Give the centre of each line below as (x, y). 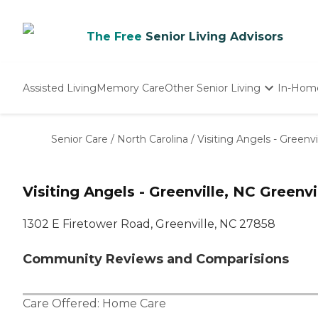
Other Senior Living (213, 88)
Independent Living (214, 121)
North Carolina (153, 139)
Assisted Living (60, 88)
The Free (114, 37)
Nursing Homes (205, 136)
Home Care (134, 304)
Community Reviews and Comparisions (156, 259)
